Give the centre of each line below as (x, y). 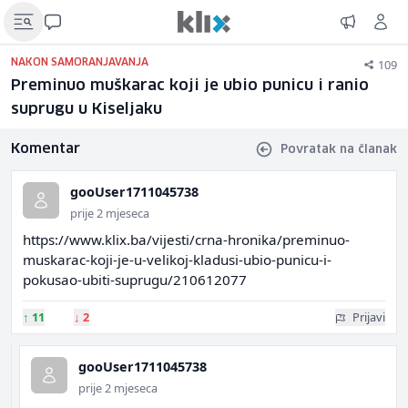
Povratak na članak (339, 149)
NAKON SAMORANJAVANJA (80, 62)
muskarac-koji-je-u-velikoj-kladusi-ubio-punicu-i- (177, 260)
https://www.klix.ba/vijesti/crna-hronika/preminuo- (186, 240)
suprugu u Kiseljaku (87, 110)
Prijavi (369, 317)
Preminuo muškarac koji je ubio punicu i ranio (190, 86)
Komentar (46, 149)
